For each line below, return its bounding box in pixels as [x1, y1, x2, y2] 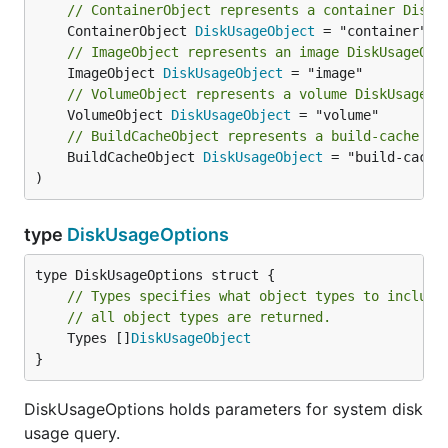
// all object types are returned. [67, 309, 331, 325]
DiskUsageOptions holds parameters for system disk [24, 399, 423, 419]
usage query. [24, 423, 120, 443]
